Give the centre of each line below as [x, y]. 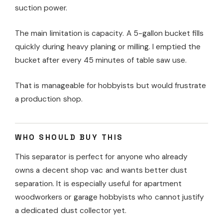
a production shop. [49, 99]
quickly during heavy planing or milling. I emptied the [108, 47]
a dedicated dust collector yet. [71, 210]
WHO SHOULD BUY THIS [69, 137]
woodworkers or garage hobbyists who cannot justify [110, 197]
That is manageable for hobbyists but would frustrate [111, 85]
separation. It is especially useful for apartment [98, 183]
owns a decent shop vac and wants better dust [101, 170]
